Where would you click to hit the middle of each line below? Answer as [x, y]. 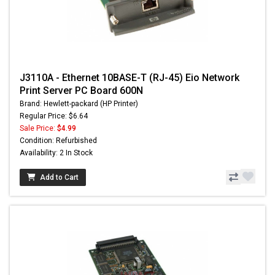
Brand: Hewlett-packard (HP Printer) [79, 104]
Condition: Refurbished [58, 141]
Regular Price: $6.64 [54, 116]
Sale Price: [38, 129]
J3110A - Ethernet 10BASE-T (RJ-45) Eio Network [130, 78]
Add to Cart [59, 178]
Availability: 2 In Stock [56, 153]
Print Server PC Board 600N [81, 91]
